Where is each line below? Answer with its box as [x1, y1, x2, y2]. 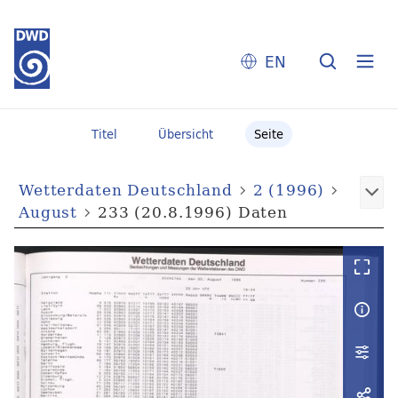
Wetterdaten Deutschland [19, 179, 233, 202]
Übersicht [158, 124, 213, 144]
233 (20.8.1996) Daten [98, 201, 288, 224]
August [19, 201, 78, 224]
